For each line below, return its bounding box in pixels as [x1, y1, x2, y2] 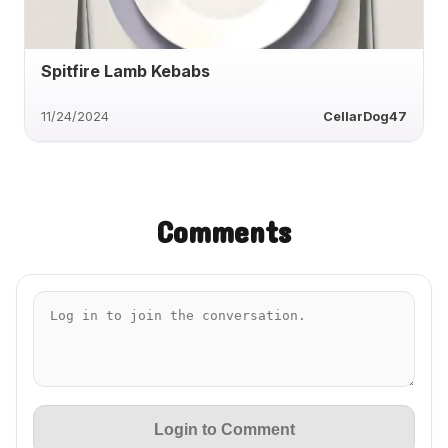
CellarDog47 [323, 109, 407, 125]
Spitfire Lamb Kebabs [41, 61, 210, 82]
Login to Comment [153, 420, 295, 438]
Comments [157, 213, 291, 249]
